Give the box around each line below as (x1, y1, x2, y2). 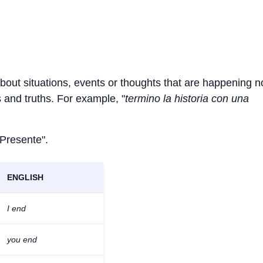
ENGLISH (7, 173, 43, 182)
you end (7, 235, 37, 244)
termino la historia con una (125, 93, 249, 104)
